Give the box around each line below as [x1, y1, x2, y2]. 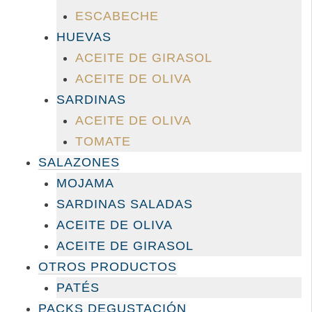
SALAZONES [38, 155, 120, 170]
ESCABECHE [75, 9, 159, 24]
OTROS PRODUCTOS [38, 260, 177, 274]
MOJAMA [56, 176, 115, 191]
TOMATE [75, 134, 131, 149]
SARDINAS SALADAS [56, 197, 194, 212]
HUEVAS [56, 30, 112, 45]
